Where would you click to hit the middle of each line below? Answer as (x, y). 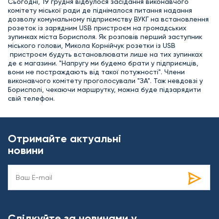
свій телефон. (31, 98)
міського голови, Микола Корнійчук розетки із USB (92, 45)
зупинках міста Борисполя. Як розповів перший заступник (105, 37)
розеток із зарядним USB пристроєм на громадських (97, 28)
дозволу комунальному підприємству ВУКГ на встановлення (108, 19)
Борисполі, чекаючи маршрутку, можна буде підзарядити (104, 89)
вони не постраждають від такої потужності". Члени (96, 72)
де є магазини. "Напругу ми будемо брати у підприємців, (103, 63)
